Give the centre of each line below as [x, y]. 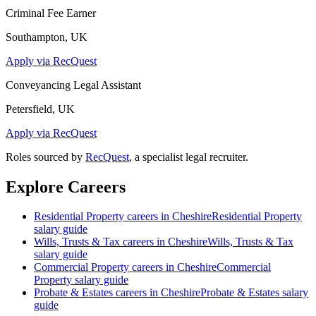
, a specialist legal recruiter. [189, 157]
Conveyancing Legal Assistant [73, 85]
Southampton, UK [47, 37]
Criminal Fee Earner [51, 13]
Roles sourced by [44, 157]
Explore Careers [66, 187]
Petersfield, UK [40, 109]
